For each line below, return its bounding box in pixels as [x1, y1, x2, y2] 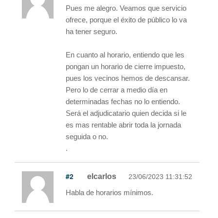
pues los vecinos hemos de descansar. [66, 73, 190, 82]
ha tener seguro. [66, 27, 117, 36]
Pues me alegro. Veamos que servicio [66, 3, 186, 12]
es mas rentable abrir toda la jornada [66, 120, 181, 129]
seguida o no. [66, 132, 108, 141]
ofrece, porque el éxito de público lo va [66, 15, 187, 24]
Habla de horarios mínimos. [66, 188, 153, 197]
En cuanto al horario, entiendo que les [66, 50, 184, 59]
